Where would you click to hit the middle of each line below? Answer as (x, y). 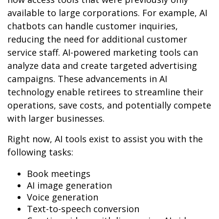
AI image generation (69, 185)
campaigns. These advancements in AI (87, 79)
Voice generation (63, 197)
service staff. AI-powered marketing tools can (103, 52)
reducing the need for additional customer (97, 39)
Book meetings (59, 174)
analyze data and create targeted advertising (102, 66)
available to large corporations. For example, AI (107, 13)
